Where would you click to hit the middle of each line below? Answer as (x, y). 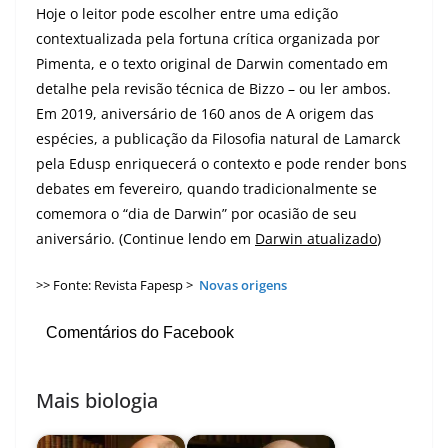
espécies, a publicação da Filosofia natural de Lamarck (218, 139)
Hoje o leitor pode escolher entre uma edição (187, 14)
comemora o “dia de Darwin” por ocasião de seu (196, 214)
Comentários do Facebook (140, 333)
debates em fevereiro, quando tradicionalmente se (206, 189)
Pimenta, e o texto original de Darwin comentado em (212, 64)
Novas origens (243, 285)
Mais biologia (97, 400)
